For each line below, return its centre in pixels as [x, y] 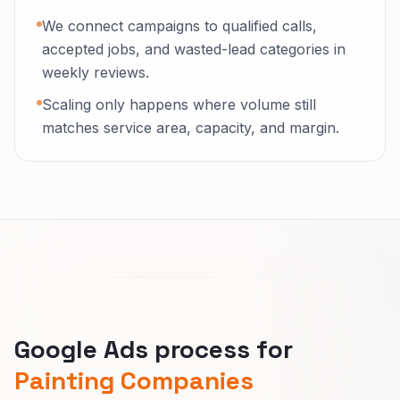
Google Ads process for [154, 349]
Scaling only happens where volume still [179, 104]
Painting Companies [134, 380]
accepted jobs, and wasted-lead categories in [194, 49]
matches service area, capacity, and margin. [191, 128]
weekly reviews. [96, 72]
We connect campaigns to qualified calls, [179, 26]
